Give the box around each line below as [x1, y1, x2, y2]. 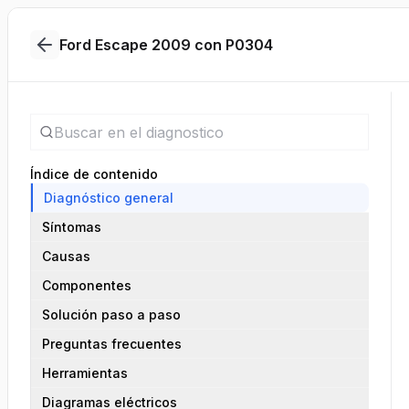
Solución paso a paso [42, 306, 181, 322]
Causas [42, 247, 90, 264]
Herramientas [42, 364, 128, 381]
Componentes [42, 277, 131, 293]
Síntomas [42, 218, 101, 235]
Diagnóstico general [44, 189, 173, 205]
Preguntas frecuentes [42, 335, 182, 351]
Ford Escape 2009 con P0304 [59, 36, 273, 54]
